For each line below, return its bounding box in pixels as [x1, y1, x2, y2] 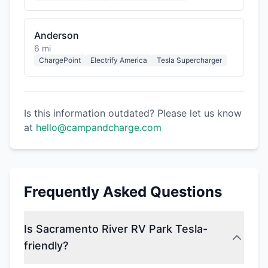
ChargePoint [39, 56, 81, 65]
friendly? [24, 239, 68, 252]
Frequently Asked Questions [24, 183, 222, 200]
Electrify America [90, 56, 147, 65]
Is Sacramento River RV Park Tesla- [24, 223, 208, 235]
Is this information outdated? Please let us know [24, 107, 242, 119]
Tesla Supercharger [157, 56, 222, 65]
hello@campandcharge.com [36, 121, 162, 133]
